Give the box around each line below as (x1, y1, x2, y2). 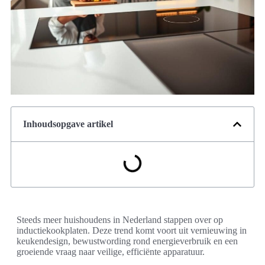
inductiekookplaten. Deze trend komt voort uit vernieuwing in (17, 225, 247, 236)
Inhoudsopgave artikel (23, 119, 113, 130)
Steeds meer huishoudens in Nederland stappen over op (17, 215, 223, 225)
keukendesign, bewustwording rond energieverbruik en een (17, 236, 238, 247)
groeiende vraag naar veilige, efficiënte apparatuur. (17, 247, 205, 257)
